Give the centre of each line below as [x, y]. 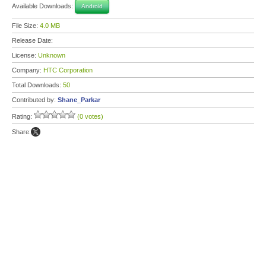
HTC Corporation [68, 70]
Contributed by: [35, 100]
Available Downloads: [43, 6]
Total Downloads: [37, 85]
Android [92, 6]
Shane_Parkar [79, 100]
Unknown [52, 55]
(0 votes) [90, 116]
